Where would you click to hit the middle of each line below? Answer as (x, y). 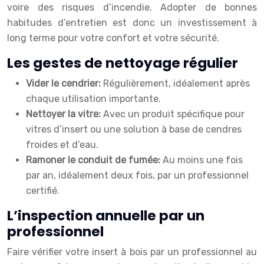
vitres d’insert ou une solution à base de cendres (134, 129)
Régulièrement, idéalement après (176, 83)
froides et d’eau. (62, 145)
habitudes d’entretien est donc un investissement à (132, 23)
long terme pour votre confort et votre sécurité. (113, 38)
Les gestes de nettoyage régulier (123, 63)
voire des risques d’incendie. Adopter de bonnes (132, 7)
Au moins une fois (203, 160)
